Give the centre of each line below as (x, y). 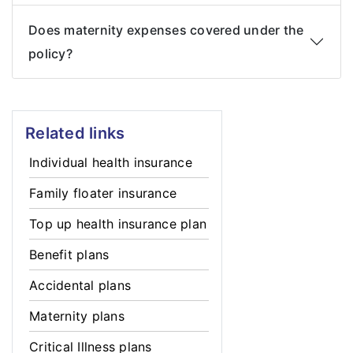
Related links (75, 133)
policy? (50, 54)
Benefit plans (69, 255)
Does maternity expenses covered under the (166, 30)
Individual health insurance (111, 162)
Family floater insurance (103, 193)
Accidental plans (80, 285)
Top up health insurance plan (118, 224)
